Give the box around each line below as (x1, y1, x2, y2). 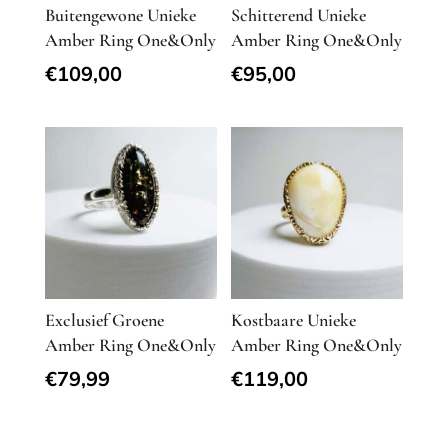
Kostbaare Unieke (231, 309, 357, 332)
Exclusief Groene (44, 309, 164, 332)
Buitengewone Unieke (44, 3, 196, 26)
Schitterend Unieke (231, 3, 367, 26)
